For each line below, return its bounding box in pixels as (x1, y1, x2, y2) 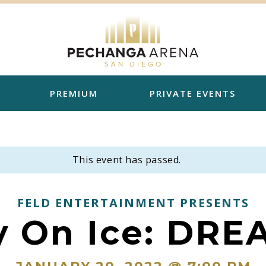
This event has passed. (72, 153, 182, 166)
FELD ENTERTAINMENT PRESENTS (17, 195, 249, 211)
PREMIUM (49, 87, 98, 99)
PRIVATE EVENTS (149, 87, 236, 99)
